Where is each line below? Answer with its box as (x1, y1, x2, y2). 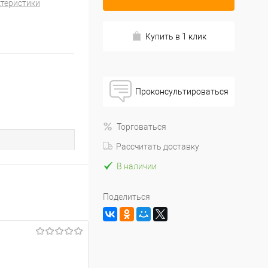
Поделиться (103, 192, 150, 202)
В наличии (117, 162, 157, 171)
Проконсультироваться (135, 87, 229, 96)
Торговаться (117, 122, 166, 132)
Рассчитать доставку (116, 142, 199, 151)
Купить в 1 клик (145, 32, 206, 41)
